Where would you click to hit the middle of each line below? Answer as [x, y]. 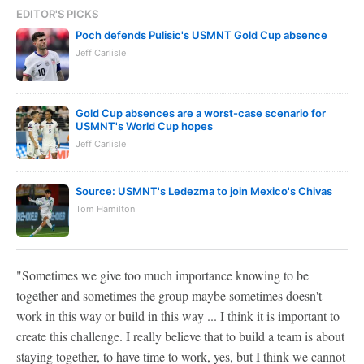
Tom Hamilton [105, 209]
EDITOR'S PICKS [57, 14]
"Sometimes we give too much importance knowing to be [162, 275]
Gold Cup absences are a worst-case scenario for [201, 113]
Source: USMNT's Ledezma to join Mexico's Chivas [204, 191]
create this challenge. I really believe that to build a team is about [180, 336]
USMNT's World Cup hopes [144, 126]
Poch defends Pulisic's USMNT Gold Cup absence [201, 35]
